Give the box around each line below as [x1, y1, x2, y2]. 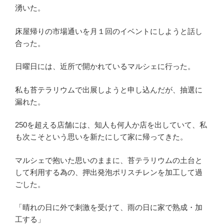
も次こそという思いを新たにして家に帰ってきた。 [15, 132, 187, 141]
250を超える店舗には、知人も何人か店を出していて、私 [15, 120, 207, 129]
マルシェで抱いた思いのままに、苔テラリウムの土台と [15, 155, 202, 164]
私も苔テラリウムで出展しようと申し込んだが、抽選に [15, 85, 202, 94]
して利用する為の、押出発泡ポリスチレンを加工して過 [15, 167, 202, 176]
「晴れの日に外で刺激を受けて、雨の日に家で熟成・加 [15, 203, 202, 212]
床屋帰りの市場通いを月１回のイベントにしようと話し [15, 26, 202, 35]
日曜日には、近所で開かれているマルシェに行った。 [15, 62, 195, 71]
